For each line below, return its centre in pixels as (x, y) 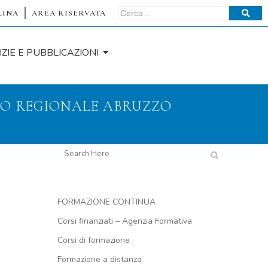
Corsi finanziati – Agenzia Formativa (125, 221)
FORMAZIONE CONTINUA (106, 202)
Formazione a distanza (100, 259)
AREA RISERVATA (69, 13)
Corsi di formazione (94, 240)
